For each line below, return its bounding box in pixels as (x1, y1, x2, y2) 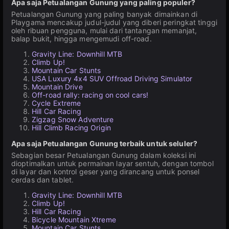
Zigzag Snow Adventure (32, 115, 114, 124)
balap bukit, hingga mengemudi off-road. (11, 34, 152, 43)
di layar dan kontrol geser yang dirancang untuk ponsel (11, 167, 200, 176)
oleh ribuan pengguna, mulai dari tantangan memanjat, (11, 26, 197, 35)
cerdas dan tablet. (11, 175, 74, 184)
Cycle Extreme (32, 99, 81, 107)
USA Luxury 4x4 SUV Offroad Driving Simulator (32, 74, 193, 83)
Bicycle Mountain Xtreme (32, 215, 116, 224)
